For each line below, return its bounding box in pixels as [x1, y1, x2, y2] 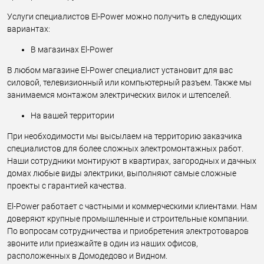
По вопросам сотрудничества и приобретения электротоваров [7, 226, 249, 236]
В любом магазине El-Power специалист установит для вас [7, 65, 233, 75]
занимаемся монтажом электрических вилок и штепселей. [7, 90, 231, 100]
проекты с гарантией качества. [7, 180, 126, 190]
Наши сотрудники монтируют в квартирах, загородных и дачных [7, 156, 256, 166]
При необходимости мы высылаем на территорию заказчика [7, 131, 242, 141]
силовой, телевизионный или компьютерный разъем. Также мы [7, 77, 252, 87]
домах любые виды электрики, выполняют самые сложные [7, 168, 236, 178]
